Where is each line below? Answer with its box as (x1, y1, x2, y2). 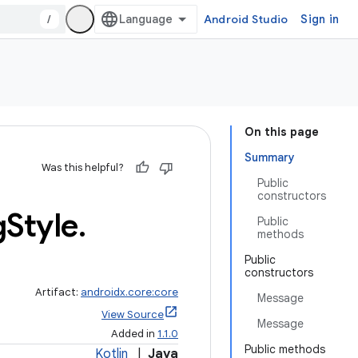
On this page (245, 125, 319, 139)
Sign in (300, 12, 339, 26)
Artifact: (35, 285, 81, 299)
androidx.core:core (81, 285, 178, 299)
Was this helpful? (42, 161, 124, 174)
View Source (101, 308, 164, 321)
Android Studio (203, 12, 288, 26)
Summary (245, 150, 295, 165)
